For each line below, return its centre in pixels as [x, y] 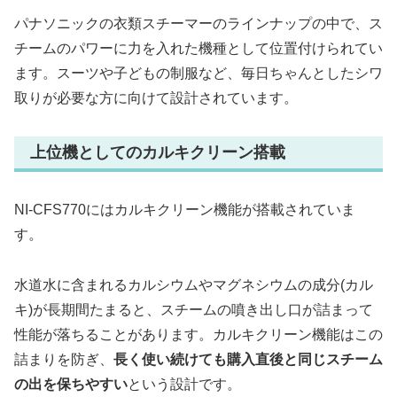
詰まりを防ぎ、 [64, 360]
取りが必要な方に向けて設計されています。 [156, 97]
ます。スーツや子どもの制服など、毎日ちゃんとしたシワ [198, 73]
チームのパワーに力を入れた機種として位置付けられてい [198, 48]
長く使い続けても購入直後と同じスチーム [248, 360]
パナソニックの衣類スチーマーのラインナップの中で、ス [198, 23]
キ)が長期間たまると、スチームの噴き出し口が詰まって [194, 310]
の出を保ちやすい [71, 385]
